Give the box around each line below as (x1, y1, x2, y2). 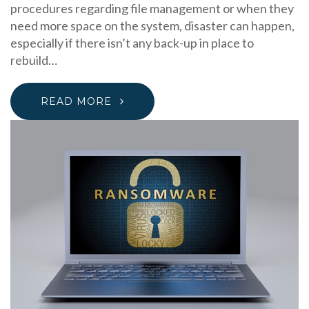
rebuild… (10, 52, 57, 68)
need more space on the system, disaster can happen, (10, 17, 295, 33)
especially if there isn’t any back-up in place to (10, 34, 254, 50)
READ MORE (41, 94, 112, 108)
